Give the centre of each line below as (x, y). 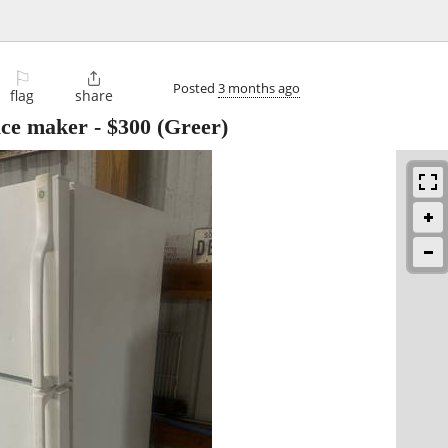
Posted (195, 87)
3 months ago (259, 87)
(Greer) (189, 127)
